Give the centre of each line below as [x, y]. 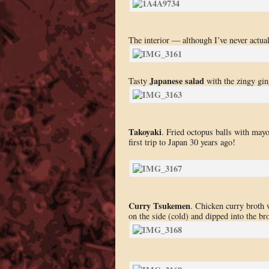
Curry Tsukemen [159, 205]
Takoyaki [145, 131]
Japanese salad [177, 81]
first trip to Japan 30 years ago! [182, 142]
